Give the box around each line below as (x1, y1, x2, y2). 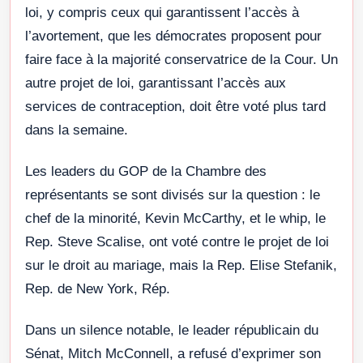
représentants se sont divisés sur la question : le (25, 187, 320, 203)
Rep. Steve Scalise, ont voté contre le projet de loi (25, 234, 329, 250)
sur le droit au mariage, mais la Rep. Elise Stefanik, (25, 258, 337, 274)
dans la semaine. (25, 122, 128, 139)
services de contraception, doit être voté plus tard (25, 99, 326, 115)
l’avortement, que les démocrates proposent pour (25, 28, 322, 45)
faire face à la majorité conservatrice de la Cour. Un (25, 52, 338, 68)
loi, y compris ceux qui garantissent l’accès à (25, 5, 299, 21)
